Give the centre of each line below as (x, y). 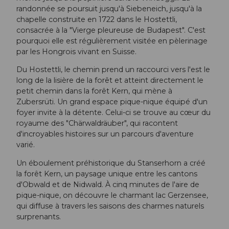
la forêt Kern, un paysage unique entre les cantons (107, 174)
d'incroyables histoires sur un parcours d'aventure (105, 134)
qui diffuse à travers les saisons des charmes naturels (110, 206)
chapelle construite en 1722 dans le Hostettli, (97, 20)
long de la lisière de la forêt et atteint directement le (110, 81)
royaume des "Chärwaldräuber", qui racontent (97, 123)
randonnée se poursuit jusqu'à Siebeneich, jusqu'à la (109, 9)
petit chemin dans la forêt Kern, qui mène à (94, 91)
